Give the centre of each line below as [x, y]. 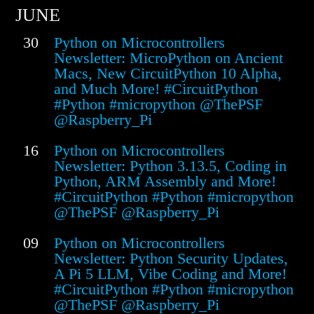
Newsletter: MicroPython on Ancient [169, 58]
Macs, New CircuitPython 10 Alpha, [168, 74]
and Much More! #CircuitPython [156, 89]
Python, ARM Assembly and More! [165, 182]
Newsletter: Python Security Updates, [171, 259]
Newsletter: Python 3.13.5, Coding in [170, 166]
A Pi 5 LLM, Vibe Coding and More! [170, 274]
